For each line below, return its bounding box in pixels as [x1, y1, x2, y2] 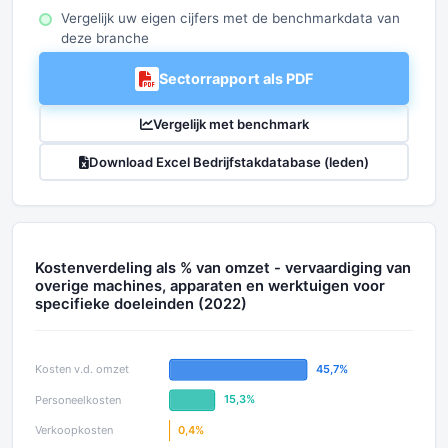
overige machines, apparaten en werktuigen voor [35, 277, 385, 295]
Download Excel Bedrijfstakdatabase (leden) [89, 153, 369, 170]
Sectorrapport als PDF [158, 70, 314, 87]
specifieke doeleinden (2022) [35, 295, 247, 313]
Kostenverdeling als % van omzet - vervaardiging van [35, 259, 411, 277]
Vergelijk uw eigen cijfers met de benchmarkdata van [61, 10, 400, 26]
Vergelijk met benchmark [152, 115, 309, 132]
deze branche [61, 30, 149, 46]
